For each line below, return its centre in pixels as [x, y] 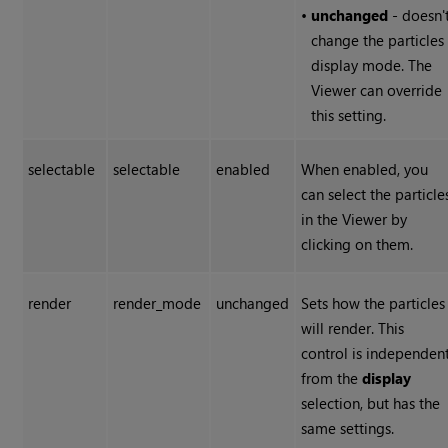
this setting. [349, 115]
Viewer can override [377, 90]
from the [332, 378]
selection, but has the [371, 403]
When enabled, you [365, 169]
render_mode [157, 303]
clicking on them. [357, 244]
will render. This [353, 328]
